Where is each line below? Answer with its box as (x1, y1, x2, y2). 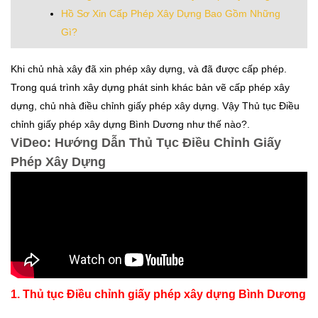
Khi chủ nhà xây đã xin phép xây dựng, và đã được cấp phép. (11, 63, 287, 75)
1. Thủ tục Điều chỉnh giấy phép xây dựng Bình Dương (11, 288, 306, 301)
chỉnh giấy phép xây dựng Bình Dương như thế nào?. (11, 119, 250, 131)
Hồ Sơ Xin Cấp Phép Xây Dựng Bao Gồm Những (61, 8, 280, 20)
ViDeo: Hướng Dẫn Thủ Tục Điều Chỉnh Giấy (11, 136, 281, 150)
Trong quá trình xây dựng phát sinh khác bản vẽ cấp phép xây (11, 82, 290, 94)
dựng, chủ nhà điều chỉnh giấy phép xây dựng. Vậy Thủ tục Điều (11, 100, 300, 112)
